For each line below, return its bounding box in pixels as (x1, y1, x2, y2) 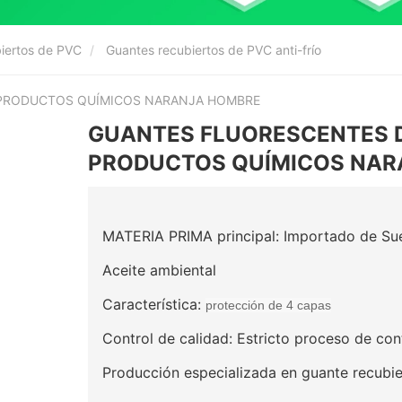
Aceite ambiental (102, 260, 216, 279)
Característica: (102, 294, 205, 313)
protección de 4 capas (205, 297, 331, 312)
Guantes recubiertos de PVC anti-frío (106, 41, 321, 57)
